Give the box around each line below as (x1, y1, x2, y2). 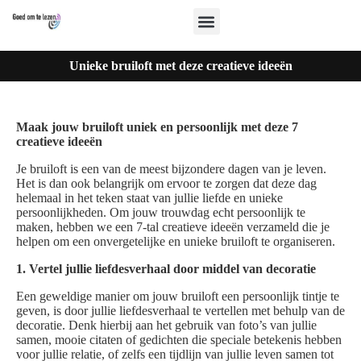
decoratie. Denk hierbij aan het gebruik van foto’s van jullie (16, 318, 317, 332)
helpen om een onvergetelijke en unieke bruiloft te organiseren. (16, 234, 335, 248)
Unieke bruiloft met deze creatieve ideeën (68, 59, 293, 73)
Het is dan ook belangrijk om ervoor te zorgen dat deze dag (16, 176, 317, 190)
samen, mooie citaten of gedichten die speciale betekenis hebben (16, 333, 342, 346)
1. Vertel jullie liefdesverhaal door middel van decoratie (16, 262, 316, 276)
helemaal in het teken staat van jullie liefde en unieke (16, 191, 283, 205)
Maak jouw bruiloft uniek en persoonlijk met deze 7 (16, 120, 298, 134)
